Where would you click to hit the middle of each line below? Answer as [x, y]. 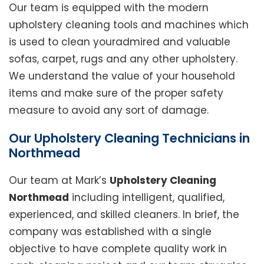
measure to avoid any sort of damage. [109, 110]
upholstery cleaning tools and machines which [129, 25]
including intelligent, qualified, [147, 198]
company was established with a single [110, 232]
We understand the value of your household [122, 76]
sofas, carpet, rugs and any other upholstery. [123, 59]
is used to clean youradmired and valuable [120, 42]
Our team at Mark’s [59, 181]
